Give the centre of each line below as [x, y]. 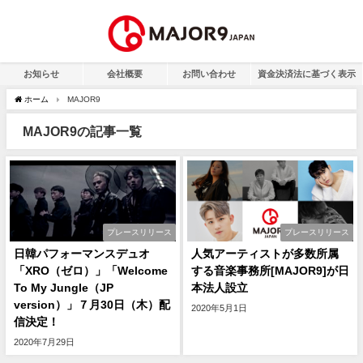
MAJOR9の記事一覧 [82, 131]
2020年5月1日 [219, 308]
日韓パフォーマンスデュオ [82, 254]
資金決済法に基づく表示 [306, 74]
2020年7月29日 [44, 342]
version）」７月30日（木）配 [92, 305]
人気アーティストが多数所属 [265, 254]
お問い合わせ [209, 74]
